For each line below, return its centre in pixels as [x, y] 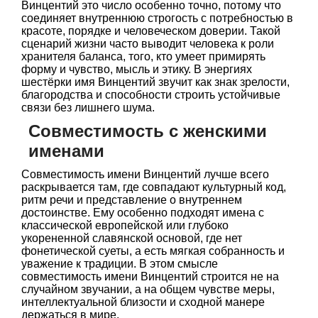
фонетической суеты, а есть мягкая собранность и [153, 251]
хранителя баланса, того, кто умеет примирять [143, 56]
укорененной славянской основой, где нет [132, 238]
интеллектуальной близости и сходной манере [143, 302]
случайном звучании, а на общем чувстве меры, [148, 289]
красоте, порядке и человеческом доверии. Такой [151, 31]
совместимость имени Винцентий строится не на [150, 276]
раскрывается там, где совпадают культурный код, [154, 187]
